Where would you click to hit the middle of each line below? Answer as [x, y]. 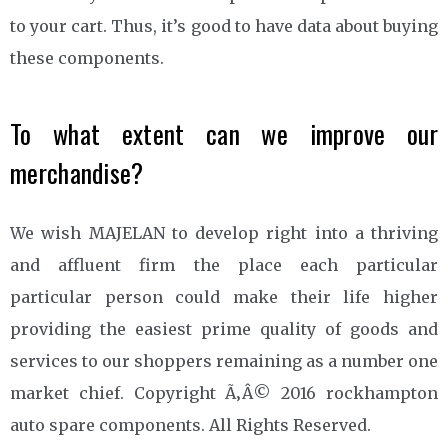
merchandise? [77, 172]
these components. [87, 57]
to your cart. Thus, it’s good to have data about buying [224, 25]
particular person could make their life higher [224, 296]
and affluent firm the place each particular [224, 264]
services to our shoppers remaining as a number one [224, 360]
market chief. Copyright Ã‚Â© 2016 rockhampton [224, 392]
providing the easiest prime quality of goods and [224, 328]
